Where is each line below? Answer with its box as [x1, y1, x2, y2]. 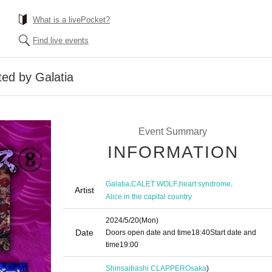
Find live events [33, 36, 89, 45]
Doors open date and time [106, 228, 191, 237]
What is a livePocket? [33, 15, 110, 24]
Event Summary [138, 126, 207, 137]
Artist [75, 185, 94, 195]
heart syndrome [179, 179, 231, 188]
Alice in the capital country [106, 192, 192, 201]
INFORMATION [107, 143, 239, 161]
